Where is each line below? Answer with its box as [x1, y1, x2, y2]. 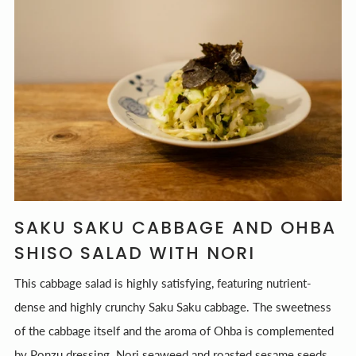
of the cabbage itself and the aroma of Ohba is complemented [14, 323, 334, 338]
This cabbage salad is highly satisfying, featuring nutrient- [14, 275, 311, 290]
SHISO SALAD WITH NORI [14, 240, 255, 265]
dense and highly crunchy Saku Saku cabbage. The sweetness [14, 299, 331, 314]
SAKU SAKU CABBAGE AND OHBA [14, 215, 336, 240]
